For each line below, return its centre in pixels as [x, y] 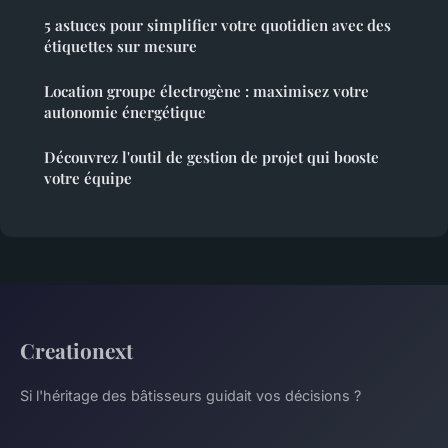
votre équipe [88, 178]
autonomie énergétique [125, 112]
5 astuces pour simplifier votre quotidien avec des [217, 25]
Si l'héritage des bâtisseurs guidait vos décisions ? [190, 396]
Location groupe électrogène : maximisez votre [206, 91]
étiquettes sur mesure [120, 46]
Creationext [76, 350]
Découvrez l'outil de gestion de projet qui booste [211, 157]
